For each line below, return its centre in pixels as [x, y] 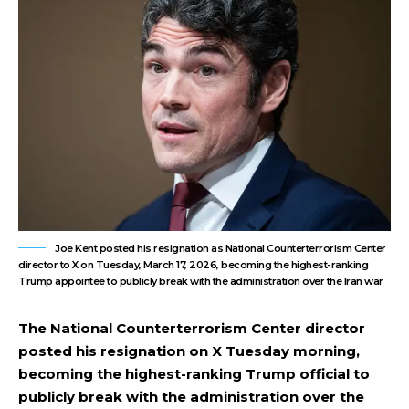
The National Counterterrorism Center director [192, 328]
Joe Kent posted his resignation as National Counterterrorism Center [220, 248]
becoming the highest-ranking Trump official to [194, 374]
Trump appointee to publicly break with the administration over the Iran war [201, 281]
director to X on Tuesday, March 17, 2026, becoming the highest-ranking [193, 265]
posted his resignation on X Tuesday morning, [189, 351]
